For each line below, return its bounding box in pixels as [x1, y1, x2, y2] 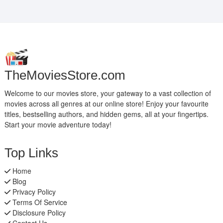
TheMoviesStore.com [4, 68, 125, 83]
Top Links [4, 145, 58, 161]
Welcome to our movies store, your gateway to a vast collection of [4, 88, 211, 99]
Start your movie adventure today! [4, 119, 111, 130]
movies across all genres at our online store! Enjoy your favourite [4, 99, 209, 109]
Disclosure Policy [10, 208, 66, 218]
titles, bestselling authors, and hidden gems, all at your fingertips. [4, 109, 209, 119]
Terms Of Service [10, 197, 67, 208]
